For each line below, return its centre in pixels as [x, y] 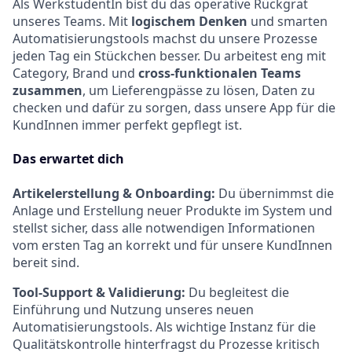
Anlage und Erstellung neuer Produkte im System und [172, 210]
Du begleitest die [237, 292]
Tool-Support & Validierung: [99, 292]
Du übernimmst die [275, 193]
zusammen [48, 90]
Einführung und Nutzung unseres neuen [133, 309]
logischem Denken [189, 21]
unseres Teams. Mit [72, 21]
